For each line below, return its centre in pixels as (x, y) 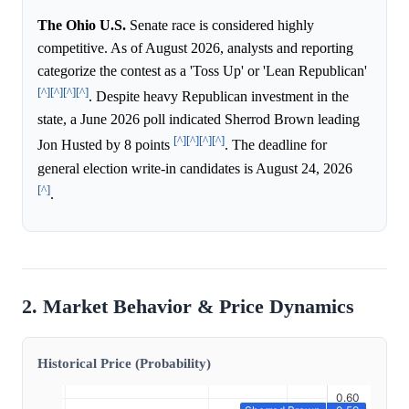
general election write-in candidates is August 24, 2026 (195, 168)
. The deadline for (276, 145)
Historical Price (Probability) (124, 363)
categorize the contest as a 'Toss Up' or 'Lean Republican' (202, 71)
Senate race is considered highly (220, 26)
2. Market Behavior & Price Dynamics (188, 307)
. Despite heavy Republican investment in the (219, 97)
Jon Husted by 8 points (105, 145)
